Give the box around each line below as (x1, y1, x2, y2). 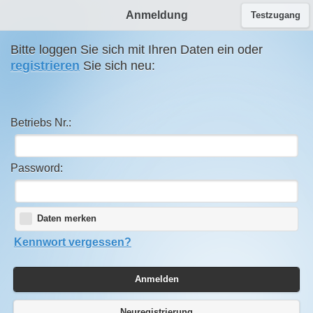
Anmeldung (125, 9, 188, 22)
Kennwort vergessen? (14, 235, 131, 248)
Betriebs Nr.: (10, 117, 71, 129)
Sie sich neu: (80, 59, 155, 73)
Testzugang (250, 10, 300, 20)
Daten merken (36, 214, 96, 224)
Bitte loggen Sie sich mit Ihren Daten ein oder (10, 43, 263, 57)
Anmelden (134, 274, 179, 284)
